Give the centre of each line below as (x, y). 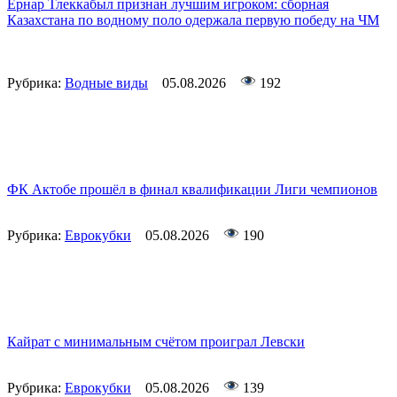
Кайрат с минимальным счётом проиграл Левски (156, 342)
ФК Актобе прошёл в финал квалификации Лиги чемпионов (192, 190)
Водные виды (106, 83)
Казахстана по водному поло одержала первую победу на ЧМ (193, 20)
